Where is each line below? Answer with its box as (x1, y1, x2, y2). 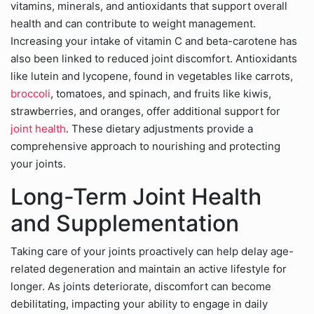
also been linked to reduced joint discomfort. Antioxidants (11, 52, 297, 65)
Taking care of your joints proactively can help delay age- (11, 245, 294, 258)
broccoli (11, 87, 50, 100)
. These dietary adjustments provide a (66, 122, 253, 135)
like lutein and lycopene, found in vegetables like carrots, (11, 69, 293, 83)
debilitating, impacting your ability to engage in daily (11, 297, 268, 310)
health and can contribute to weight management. (11, 17, 256, 30)
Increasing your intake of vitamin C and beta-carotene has (11, 34, 297, 48)
